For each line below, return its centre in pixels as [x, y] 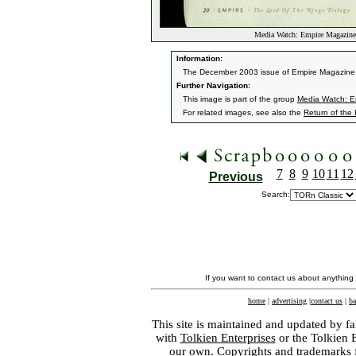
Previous [236, 177]
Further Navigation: [212, 85]
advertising [289, 301]
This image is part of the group [240, 99]
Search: [276, 194]
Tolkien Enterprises [228, 338]
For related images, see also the [243, 112]
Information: [198, 58]
